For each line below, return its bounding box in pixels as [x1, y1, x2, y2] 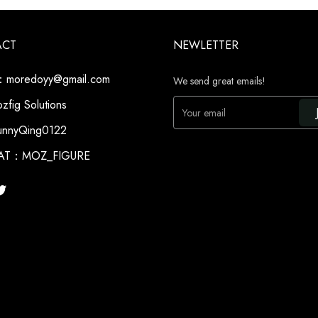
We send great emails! [173, 74, 265, 88]
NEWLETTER [173, 37, 238, 53]
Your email [182, 105, 226, 120]
